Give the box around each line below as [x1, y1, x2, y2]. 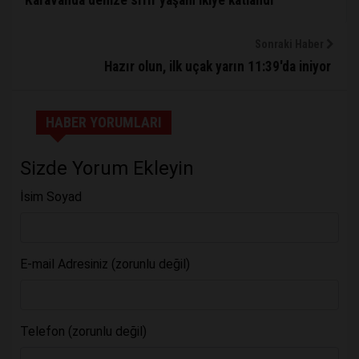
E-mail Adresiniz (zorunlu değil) [20, 256, 190, 272]
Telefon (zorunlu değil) [20, 324, 147, 340]
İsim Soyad [20, 189, 82, 205]
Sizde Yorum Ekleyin [20, 157, 194, 180]
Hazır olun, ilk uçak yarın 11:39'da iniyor [104, 58, 334, 75]
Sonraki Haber [255, 38, 326, 51]
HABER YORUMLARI [45, 114, 162, 131]
